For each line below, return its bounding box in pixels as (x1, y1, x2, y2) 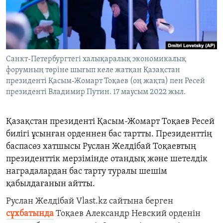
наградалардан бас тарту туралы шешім (6, 167, 167, 177)
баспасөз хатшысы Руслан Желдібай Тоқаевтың (6, 142, 196, 152)
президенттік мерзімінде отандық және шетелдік (6, 154, 208, 164)
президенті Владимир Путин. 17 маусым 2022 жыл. (6, 88, 186, 97)
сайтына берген (109, 197, 173, 207)
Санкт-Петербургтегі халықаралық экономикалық (6, 55, 186, 64)
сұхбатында (6, 209, 54, 219)
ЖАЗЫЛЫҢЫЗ (9, 4, 51, 12)
